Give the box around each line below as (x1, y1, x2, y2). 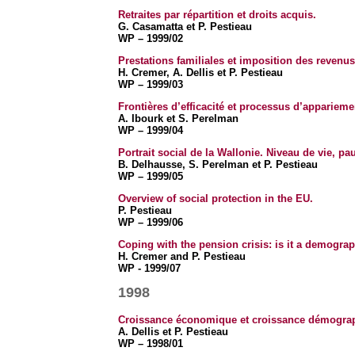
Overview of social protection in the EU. (117, 193, 313, 204)
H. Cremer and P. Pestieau (117, 250, 246, 262)
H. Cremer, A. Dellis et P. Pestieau (117, 67, 283, 78)
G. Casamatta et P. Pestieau (117, 21, 252, 32)
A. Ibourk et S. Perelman (117, 113, 239, 124)
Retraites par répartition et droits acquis (117, 9, 313, 21)
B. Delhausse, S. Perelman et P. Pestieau (117, 158, 318, 170)
